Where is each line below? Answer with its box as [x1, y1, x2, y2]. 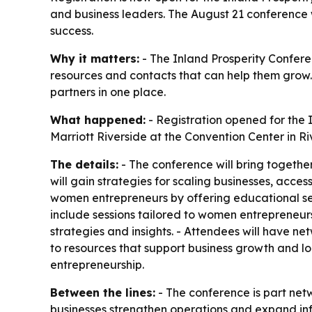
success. [50, 24, 93, 38]
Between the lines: [50, 286, 155, 300]
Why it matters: [50, 52, 139, 66]
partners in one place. [50, 85, 166, 100]
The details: [50, 157, 118, 172]
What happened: [50, 113, 146, 127]
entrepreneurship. [50, 258, 144, 272]
